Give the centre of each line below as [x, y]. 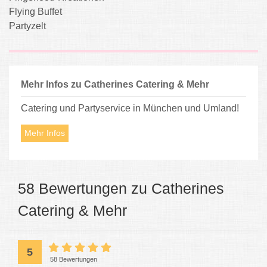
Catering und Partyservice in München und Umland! [130, 108]
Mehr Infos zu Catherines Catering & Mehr [115, 84]
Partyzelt [27, 26]
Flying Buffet [35, 11]
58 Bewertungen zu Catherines [121, 188]
